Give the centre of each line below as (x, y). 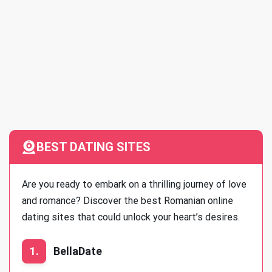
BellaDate (78, 251)
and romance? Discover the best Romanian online (127, 201)
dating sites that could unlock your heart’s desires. (131, 217)
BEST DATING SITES (93, 147)
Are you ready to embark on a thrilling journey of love (134, 185)
